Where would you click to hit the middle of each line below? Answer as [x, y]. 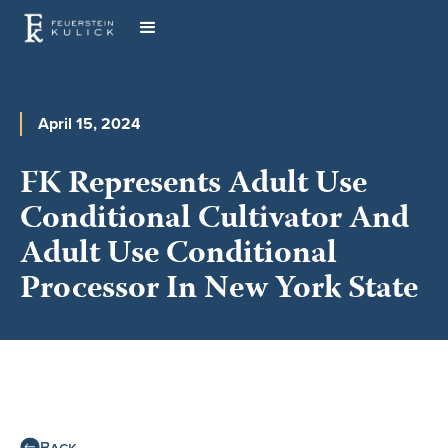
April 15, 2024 [89, 123]
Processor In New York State [219, 290]
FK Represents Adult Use [193, 185]
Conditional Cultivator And [214, 220]
